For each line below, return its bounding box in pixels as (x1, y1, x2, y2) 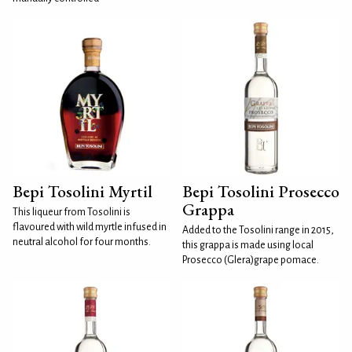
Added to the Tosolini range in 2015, (182, 225, 334, 236)
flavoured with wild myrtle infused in (13, 222, 167, 233)
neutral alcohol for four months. (13, 236, 151, 248)
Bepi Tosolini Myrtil (13, 181, 152, 203)
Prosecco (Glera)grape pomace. (182, 255, 319, 266)
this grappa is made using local (182, 240, 313, 251)
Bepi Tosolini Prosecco (182, 181, 339, 203)
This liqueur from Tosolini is (13, 207, 130, 218)
